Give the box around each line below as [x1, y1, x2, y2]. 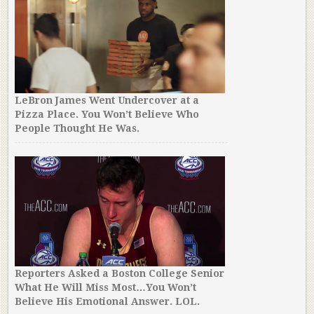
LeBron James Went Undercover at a [14, 95, 199, 107]
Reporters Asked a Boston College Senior [14, 268, 224, 280]
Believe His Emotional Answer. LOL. [14, 296, 200, 308]
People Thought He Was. [14, 123, 139, 135]
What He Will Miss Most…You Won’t [14, 282, 196, 294]
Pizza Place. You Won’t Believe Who [14, 109, 199, 121]
